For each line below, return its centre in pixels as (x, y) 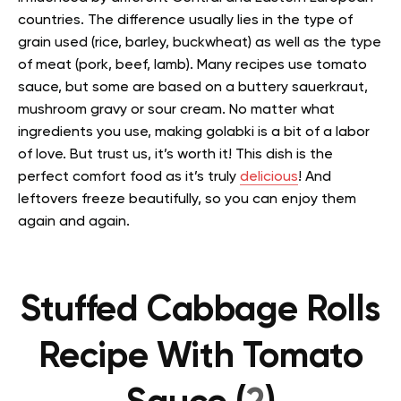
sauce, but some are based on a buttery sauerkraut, (193, 88)
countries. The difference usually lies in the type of (185, 21)
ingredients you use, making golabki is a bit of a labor (194, 133)
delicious (269, 178)
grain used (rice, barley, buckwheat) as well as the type (200, 43)
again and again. (74, 222)
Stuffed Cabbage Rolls (200, 311)
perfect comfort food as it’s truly (129, 178)
